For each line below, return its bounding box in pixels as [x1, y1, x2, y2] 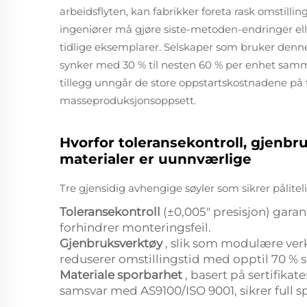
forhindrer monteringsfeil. [60, 221, 211, 234]
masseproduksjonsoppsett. [60, 94, 196, 107]
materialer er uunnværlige [60, 151, 251, 167]
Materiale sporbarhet [60, 268, 185, 282]
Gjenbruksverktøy [60, 236, 165, 250]
